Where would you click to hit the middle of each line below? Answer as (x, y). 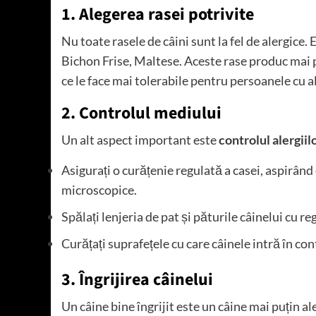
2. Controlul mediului (141, 114)
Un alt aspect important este (140, 140)
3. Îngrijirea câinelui (137, 280)
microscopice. (99, 190)
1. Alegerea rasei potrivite (158, 15)
